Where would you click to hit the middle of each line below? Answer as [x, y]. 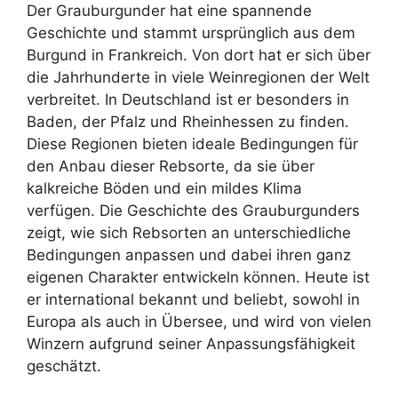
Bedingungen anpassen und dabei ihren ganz [189, 255]
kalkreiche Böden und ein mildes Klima [164, 188]
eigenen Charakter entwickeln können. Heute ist [198, 277]
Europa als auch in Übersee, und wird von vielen [199, 321]
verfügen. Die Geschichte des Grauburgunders [193, 210]
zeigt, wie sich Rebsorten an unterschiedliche [189, 232]
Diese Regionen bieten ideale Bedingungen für [192, 143]
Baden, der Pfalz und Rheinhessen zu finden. [188, 121]
